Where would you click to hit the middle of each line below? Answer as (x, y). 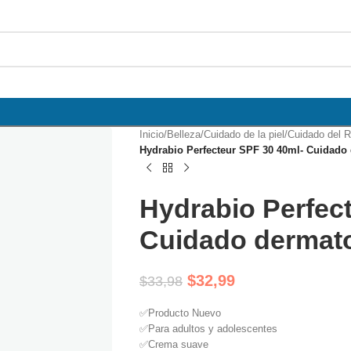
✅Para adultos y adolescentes (208, 329)
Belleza (183, 134)
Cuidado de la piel (244, 134)
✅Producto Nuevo (180, 313)
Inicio (151, 134)
